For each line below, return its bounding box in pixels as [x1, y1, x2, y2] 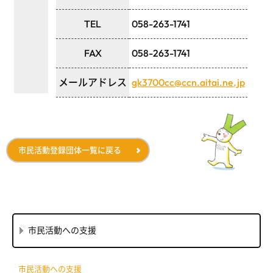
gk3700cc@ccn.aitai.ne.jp [132, 76, 245, 88]
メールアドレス [58, 76, 127, 88]
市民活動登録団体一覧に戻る [18, 145, 121, 155]
